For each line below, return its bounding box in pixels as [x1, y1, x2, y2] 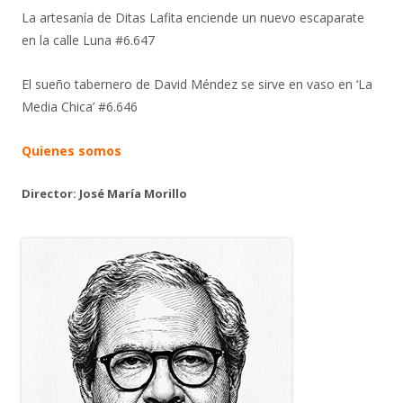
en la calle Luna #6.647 [22, 31, 155, 49]
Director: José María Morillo [22, 185, 187, 202]
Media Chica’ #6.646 [22, 98, 138, 116]
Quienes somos [22, 142, 121, 160]
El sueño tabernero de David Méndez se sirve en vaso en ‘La [22, 76, 372, 94]
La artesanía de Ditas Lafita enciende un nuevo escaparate [22, 9, 364, 27]
